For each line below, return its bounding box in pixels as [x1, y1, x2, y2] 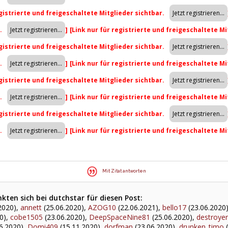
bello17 [162, 203, 186, 212]
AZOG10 [88, 203, 116, 212]
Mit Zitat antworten [102, 168, 147, 174]
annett [20, 203, 42, 212]
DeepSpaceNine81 [89, 212, 150, 222]
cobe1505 [10, 212, 43, 222]
